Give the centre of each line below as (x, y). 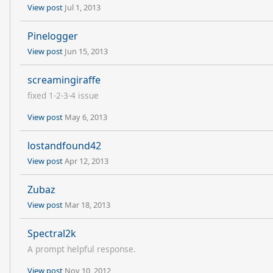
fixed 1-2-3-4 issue (63, 95)
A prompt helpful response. (82, 249)
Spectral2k (52, 233)
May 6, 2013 (86, 117)
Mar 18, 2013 (87, 205)
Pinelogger (53, 36)
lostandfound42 (64, 146)
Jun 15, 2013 (86, 51)
